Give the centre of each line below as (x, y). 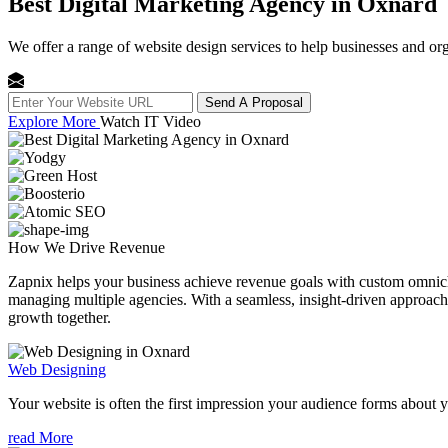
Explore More (54, 121)
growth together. (59, 317)
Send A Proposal (254, 102)
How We (38, 247)
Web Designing (57, 369)
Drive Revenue (117, 247)
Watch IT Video (150, 121)
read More (40, 437)
